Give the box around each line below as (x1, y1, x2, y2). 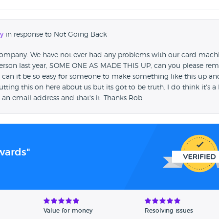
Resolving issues (145, 208, 193, 214)
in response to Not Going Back (3, 31, 107, 39)
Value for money (44, 208, 92, 214)
